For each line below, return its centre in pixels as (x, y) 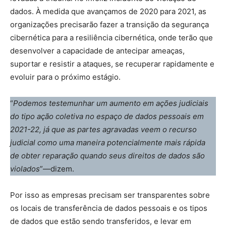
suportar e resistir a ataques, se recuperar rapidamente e (112, 64)
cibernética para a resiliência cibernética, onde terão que (111, 38)
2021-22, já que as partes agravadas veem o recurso (103, 129)
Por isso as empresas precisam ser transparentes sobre (110, 195)
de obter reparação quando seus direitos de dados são (107, 156)
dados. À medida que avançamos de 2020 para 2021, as (108, 11)
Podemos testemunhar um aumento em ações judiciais (111, 103)
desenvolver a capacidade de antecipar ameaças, (97, 51)
